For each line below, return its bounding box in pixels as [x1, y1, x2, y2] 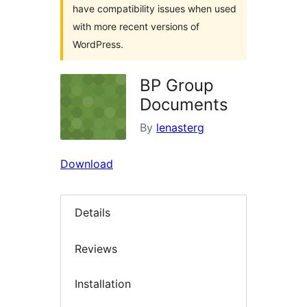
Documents [140, 95, 228, 114]
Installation [75, 277, 131, 291]
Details [75, 206, 110, 220]
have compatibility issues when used [73, 3, 236, 14]
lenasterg [156, 121, 204, 134]
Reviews [75, 241, 117, 256]
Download [60, 157, 113, 171]
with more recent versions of [73, 21, 199, 32]
